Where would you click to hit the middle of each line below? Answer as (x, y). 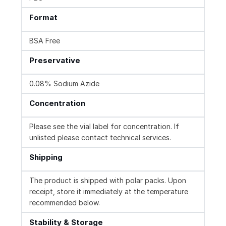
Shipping (46, 157)
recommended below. (65, 203)
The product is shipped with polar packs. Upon (108, 181)
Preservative (55, 61)
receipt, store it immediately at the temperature (109, 192)
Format (43, 18)
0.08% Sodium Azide (64, 84)
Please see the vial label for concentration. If (104, 127)
